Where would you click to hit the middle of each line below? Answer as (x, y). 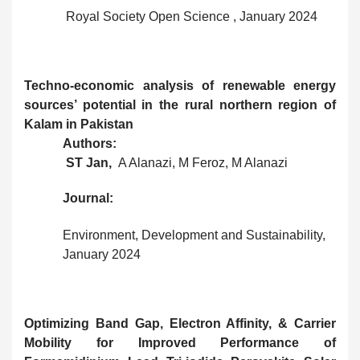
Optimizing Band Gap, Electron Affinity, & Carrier (180, 324)
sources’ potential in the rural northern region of (180, 105)
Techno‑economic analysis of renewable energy (180, 86)
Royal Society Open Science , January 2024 (190, 17)
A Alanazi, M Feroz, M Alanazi (201, 163)
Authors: (90, 144)
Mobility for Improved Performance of (180, 343)
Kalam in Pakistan (79, 125)
